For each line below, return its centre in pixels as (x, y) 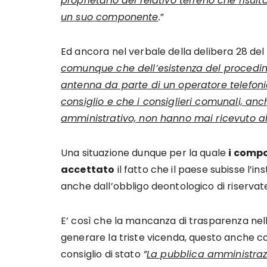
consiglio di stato (102, 254)
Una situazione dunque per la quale (145, 153)
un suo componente (110, 17)
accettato (88, 170)
